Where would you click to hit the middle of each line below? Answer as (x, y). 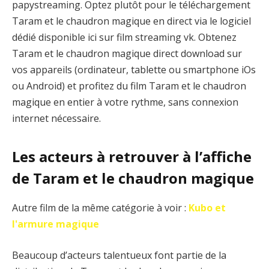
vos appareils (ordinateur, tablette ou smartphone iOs (134, 69)
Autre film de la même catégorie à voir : (100, 208)
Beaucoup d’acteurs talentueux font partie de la (119, 255)
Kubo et (207, 208)
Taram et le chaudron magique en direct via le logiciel (131, 21)
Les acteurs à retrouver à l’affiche (132, 157)
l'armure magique (56, 224)
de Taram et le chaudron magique (133, 178)
